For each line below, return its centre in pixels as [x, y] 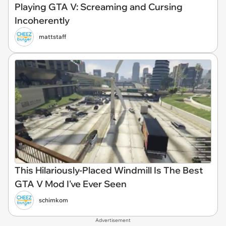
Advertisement [113, 220]
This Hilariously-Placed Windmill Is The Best [109, 171]
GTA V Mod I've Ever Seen [71, 184]
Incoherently [42, 20]
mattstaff [52, 36]
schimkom [53, 200]
